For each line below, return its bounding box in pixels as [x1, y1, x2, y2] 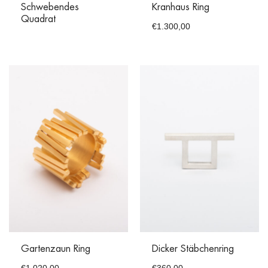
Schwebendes [21, 2, 79, 13]
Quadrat [21, 14, 56, 25]
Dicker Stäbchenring [152, 244, 234, 254]
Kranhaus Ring [152, 2, 209, 13]
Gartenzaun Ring [21, 244, 90, 254]
